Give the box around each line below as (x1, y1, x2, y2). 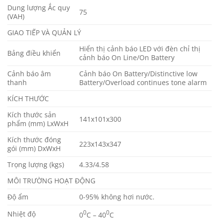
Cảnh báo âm (7, 69, 51, 79)
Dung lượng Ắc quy (7, 3, 70, 13)
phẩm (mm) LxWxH (7, 119, 68, 129)
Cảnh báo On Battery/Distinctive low (79, 69, 198, 79)
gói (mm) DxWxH (7, 144, 61, 153)
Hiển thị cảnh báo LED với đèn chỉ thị (79, 44, 201, 54)
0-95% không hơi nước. (79, 192, 155, 202)
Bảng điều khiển (7, 48, 61, 58)
